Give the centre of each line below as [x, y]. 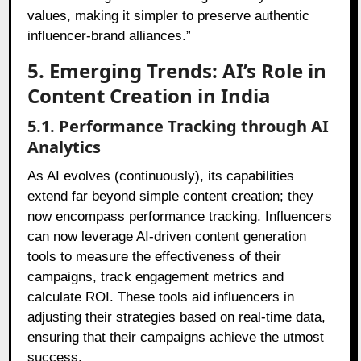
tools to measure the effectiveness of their [155, 257]
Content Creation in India [149, 96]
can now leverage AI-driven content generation [167, 237]
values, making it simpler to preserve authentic [169, 16]
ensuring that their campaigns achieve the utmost [176, 338]
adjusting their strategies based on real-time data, [177, 317]
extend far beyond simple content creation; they [171, 197]
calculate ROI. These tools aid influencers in [161, 297]
